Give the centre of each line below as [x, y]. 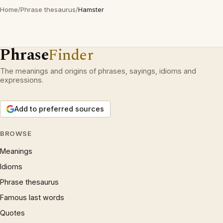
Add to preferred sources [59, 109]
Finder [71, 55]
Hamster [91, 10]
